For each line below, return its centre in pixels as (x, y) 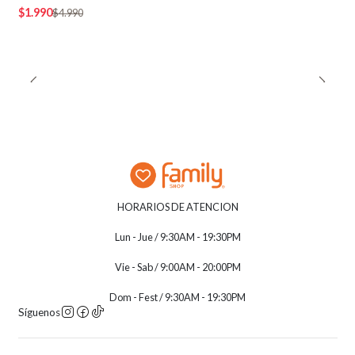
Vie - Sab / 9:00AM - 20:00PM (177, 267)
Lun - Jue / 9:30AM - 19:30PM (177, 237)
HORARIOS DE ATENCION (177, 207)
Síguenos (39, 312)
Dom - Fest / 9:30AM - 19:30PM (177, 298)
